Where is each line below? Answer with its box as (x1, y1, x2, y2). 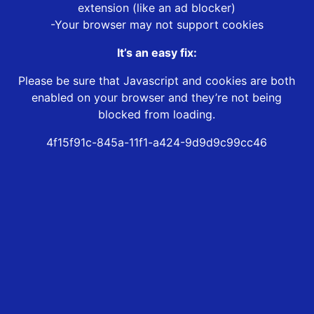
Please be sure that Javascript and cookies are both (18, 74, 296, 88)
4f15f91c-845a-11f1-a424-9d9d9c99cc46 (46, 135, 268, 150)
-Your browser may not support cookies (50, 18, 264, 32)
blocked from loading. (98, 107, 216, 122)
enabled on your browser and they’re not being (32, 90, 282, 105)
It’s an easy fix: (116, 46, 197, 60)
